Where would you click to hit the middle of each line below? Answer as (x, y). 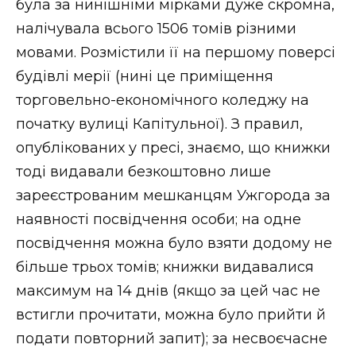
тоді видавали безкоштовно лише (143, 172)
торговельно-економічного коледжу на (163, 101)
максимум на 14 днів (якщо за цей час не (168, 291)
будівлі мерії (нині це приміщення (145, 77)
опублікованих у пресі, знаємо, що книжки (173, 148)
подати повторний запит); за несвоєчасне (172, 339)
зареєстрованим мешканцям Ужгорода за (173, 196)
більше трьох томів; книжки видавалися (165, 267)
